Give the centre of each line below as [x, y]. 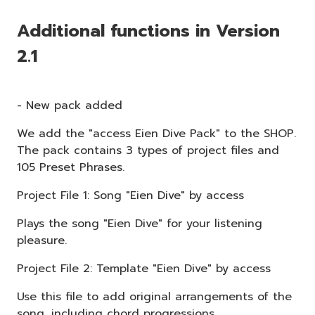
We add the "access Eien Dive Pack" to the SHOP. [156, 133]
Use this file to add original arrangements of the [154, 296]
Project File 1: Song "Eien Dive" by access [130, 195]
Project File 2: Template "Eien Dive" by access [144, 268]
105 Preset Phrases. [71, 167]
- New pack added [70, 105]
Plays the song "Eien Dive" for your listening [140, 223]
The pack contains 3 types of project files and [148, 150]
